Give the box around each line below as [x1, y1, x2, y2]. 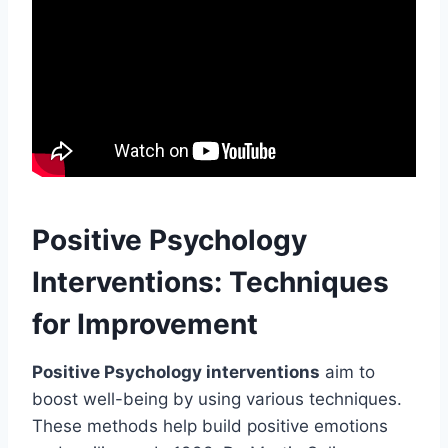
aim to [320, 361, 375, 382]
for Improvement [32, 306, 258, 341]
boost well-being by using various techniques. [32, 388, 402, 409]
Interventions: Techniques [32, 264, 389, 299]
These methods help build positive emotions [32, 415, 388, 436]
